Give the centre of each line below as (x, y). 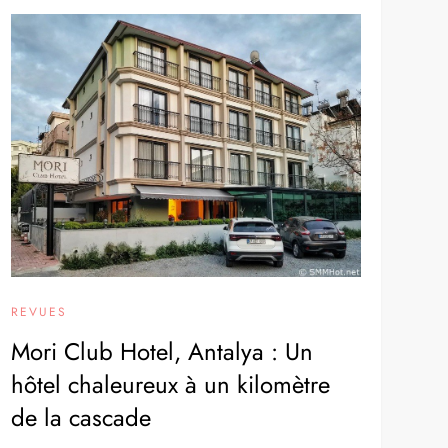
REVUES (38, 311)
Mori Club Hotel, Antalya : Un (161, 351)
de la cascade (80, 417)
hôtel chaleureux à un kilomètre (170, 384)
